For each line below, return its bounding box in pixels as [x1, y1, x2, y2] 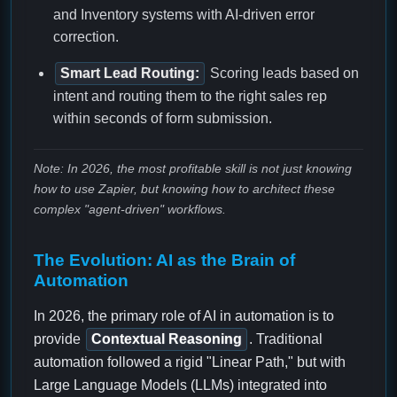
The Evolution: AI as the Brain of [34, 251, 295, 270]
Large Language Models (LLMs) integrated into [34, 378, 327, 393]
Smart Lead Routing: [60, 66, 199, 82]
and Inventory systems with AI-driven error [53, 7, 315, 23]
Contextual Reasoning [91, 331, 242, 347]
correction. [53, 29, 119, 45]
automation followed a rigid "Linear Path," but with [34, 354, 346, 370]
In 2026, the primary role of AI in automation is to [34, 308, 334, 324]
